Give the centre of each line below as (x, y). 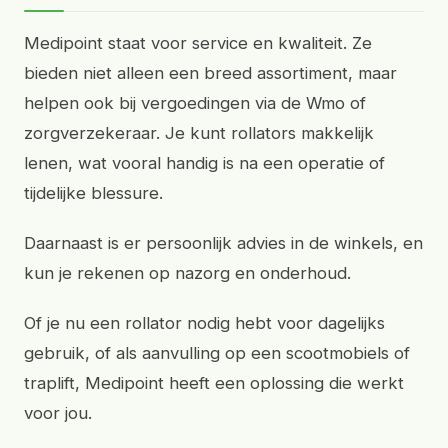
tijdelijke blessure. (93, 193)
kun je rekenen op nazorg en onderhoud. (187, 273)
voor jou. (58, 413)
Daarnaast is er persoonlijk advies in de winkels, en (223, 243)
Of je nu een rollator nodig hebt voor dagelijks (204, 323)
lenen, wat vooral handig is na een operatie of (204, 163)
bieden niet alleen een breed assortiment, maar (210, 73)
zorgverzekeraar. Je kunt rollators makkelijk (199, 133)
